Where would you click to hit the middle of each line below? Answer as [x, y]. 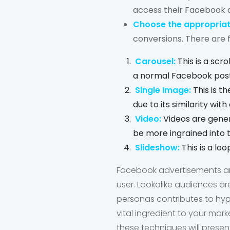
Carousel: [155, 61]
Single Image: [163, 90]
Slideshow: [156, 148]
